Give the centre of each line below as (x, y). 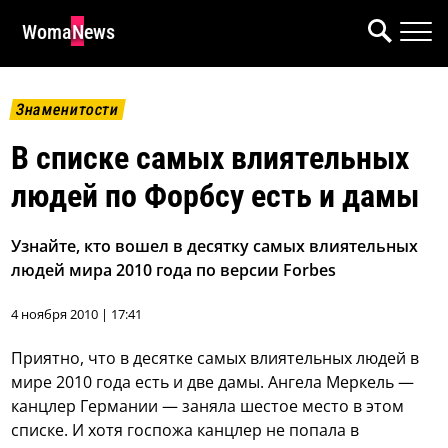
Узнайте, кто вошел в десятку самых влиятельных (215, 246)
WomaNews (68, 32)
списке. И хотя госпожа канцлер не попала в (185, 430)
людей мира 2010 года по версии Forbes (174, 270)
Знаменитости (67, 109)
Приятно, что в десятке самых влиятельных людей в (215, 358)
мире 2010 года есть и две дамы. (138, 382)
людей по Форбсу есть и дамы (215, 196)
